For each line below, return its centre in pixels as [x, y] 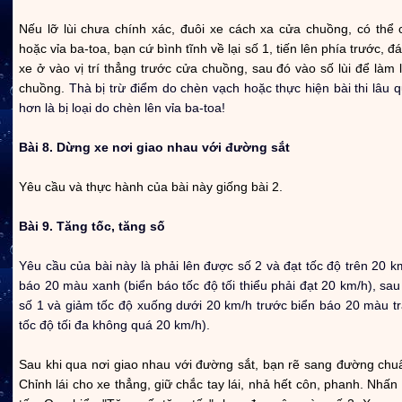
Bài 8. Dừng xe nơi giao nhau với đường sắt [154, 147]
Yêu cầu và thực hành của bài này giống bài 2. [151, 186]
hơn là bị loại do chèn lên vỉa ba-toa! [122, 107]
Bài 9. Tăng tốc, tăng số [92, 226]
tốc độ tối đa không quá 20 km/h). [114, 324]
